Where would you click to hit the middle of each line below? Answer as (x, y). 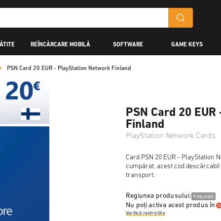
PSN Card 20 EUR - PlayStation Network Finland (69, 69)
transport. (140, 175)
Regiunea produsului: (159, 196)
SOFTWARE (128, 45)
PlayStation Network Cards (171, 136)
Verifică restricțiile (146, 213)
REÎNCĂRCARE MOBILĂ (60, 45)
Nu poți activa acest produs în (171, 205)
